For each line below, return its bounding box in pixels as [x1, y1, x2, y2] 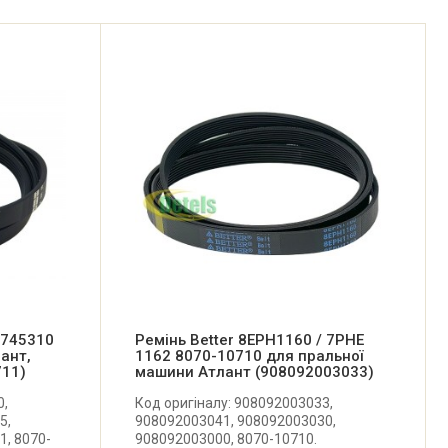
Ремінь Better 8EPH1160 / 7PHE [134, 330, 364, 349]
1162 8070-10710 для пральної [134, 346, 363, 365]
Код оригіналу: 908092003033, [134, 394, 333, 411]
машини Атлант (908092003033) [134, 362, 374, 381]
